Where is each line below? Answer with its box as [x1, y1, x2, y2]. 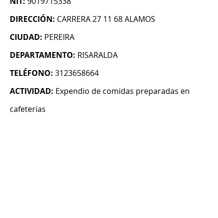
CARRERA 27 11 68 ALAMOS [57, 14, 155, 25]
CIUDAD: [10, 32, 42, 43]
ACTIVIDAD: [10, 86, 54, 97]
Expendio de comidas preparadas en [55, 86, 190, 97]
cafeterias [10, 104, 46, 115]
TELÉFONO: [10, 68, 53, 79]
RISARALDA [77, 50, 118, 61]
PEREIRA [44, 32, 74, 43]
